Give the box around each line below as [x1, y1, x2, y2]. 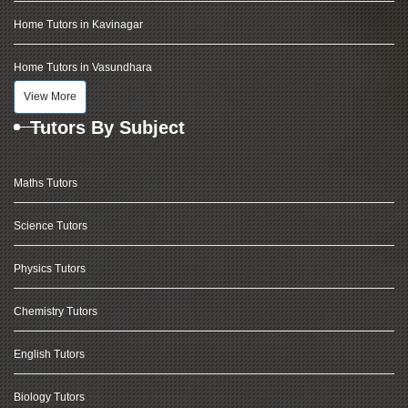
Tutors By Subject [30, 117, 185, 138]
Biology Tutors [14, 391, 85, 403]
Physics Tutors [14, 262, 86, 275]
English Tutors [14, 348, 85, 361]
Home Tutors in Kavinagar [14, 18, 143, 31]
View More [24, 90, 76, 103]
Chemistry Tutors [14, 305, 97, 318]
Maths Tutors [14, 177, 77, 189]
